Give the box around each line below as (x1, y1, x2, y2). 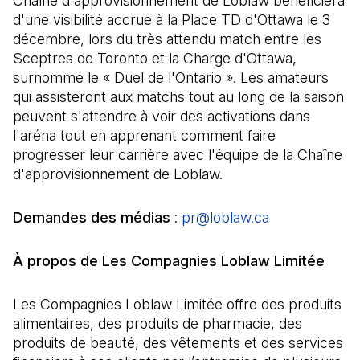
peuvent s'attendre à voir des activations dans (13, 108, 310, 125)
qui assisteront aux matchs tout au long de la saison (13, 88, 344, 105)
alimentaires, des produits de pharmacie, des (13, 315, 302, 332)
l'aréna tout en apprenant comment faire (13, 127, 276, 144)
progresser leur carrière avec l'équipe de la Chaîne (13, 146, 342, 163)
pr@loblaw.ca (182, 209, 269, 226)
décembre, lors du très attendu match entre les (13, 31, 321, 47)
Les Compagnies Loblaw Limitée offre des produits (13, 296, 342, 313)
